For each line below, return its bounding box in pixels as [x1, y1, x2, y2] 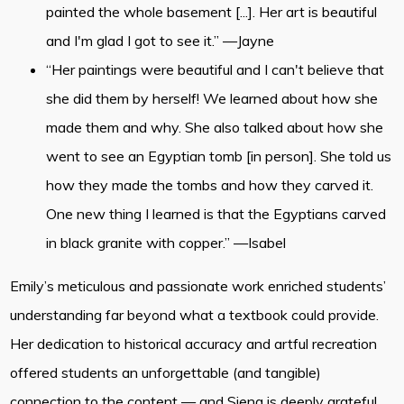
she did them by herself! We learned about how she [46, 89, 379, 108]
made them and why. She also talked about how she [46, 118, 384, 137]
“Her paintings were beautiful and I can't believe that [46, 60, 385, 79]
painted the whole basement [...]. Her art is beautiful [46, 3, 378, 22]
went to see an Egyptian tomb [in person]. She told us [46, 147, 392, 166]
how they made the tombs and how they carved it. [46, 176, 374, 195]
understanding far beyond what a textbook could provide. [10, 306, 380, 325]
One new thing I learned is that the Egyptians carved [46, 205, 387, 224]
